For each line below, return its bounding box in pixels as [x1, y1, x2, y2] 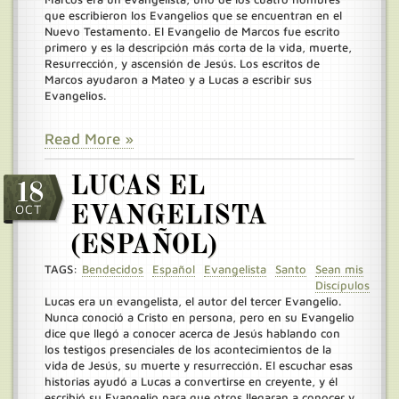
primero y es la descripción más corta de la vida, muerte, [45, 40, 352, 54]
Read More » [45, 130, 134, 148]
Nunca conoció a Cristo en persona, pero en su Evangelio [45, 310, 354, 324]
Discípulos [315, 278, 370, 292]
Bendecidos [82, 262, 143, 276]
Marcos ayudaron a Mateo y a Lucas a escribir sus [45, 72, 312, 86]
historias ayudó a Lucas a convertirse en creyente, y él [45, 374, 338, 388]
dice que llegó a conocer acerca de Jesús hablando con [45, 326, 340, 340]
